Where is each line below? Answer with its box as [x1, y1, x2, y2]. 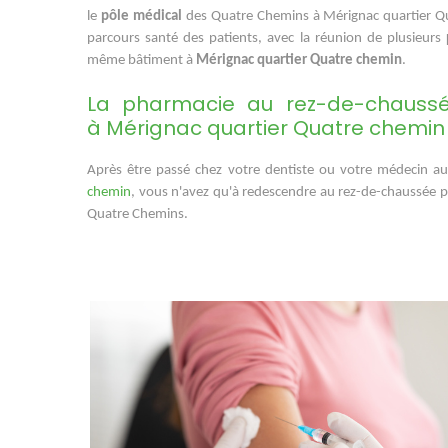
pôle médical [100, 9, 182, 24]
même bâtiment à [87, 53, 193, 68]
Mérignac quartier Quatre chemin [193, 53, 402, 68]
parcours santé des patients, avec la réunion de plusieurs [87, 31, 446, 46]
